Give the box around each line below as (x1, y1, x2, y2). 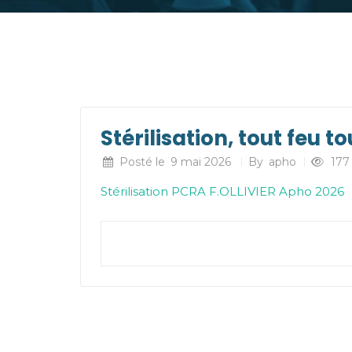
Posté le (119, 155, 168, 170)
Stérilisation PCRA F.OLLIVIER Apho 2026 (101, 184, 344, 200)
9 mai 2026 (170, 155, 231, 170)
